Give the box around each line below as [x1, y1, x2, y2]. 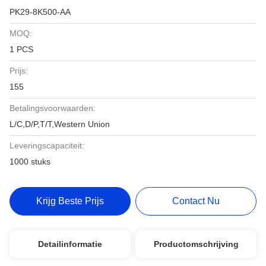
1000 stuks [9, 157, 50, 166]
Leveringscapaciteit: [9, 141, 84, 150]
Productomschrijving [153, 239, 239, 249]
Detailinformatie [37, 239, 102, 249]
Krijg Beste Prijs [36, 196, 104, 206]
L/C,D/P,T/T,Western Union [9, 119, 110, 129]
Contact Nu [172, 196, 220, 206]
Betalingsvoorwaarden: [9, 103, 96, 113]
